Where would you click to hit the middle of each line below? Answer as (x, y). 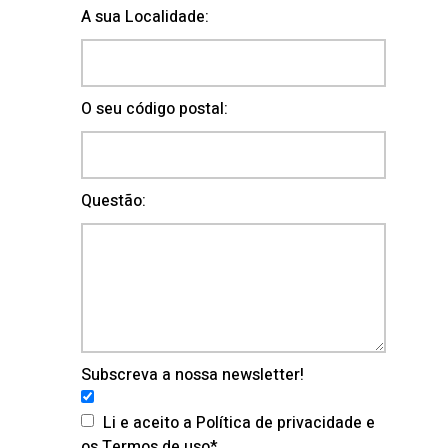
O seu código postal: (154, 108)
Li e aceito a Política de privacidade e (239, 422)
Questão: (113, 200)
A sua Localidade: (145, 16)
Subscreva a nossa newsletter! (192, 374)
